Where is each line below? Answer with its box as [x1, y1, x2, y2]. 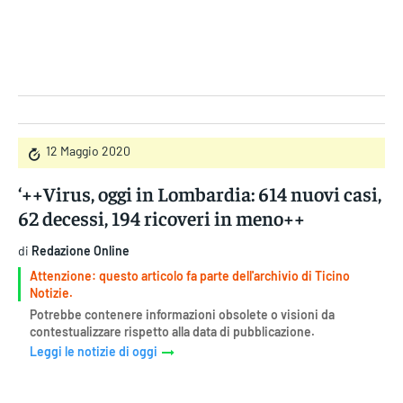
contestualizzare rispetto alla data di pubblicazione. [30, 323, 315, 339]
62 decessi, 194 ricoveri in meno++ [18, 204, 305, 230]
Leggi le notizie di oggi [30, 344, 157, 360]
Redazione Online [31, 242, 130, 258]
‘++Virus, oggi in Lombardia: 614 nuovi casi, [18, 180, 381, 206]
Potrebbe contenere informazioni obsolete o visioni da [30, 306, 335, 322]
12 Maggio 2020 [46, 143, 130, 159]
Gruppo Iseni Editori [146, 57, 257, 73]
